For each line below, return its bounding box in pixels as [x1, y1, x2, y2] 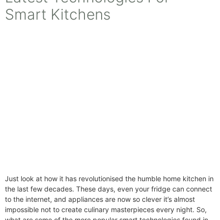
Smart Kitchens [5, 5, 110, 23]
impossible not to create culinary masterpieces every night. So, [5, 205, 207, 214]
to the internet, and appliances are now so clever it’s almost [5, 195, 195, 204]
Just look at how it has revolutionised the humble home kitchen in [5, 174, 214, 183]
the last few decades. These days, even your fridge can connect [5, 185, 212, 193]
